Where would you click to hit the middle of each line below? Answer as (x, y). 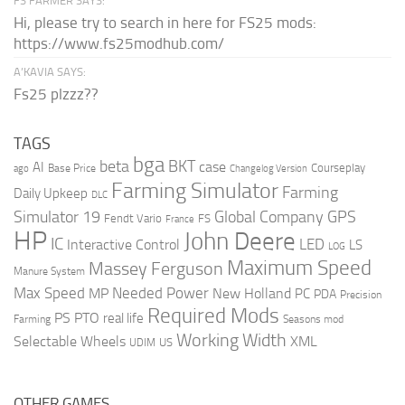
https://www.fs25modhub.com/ (119, 43)
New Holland (252, 293)
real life (123, 318)
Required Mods (213, 316)
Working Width (231, 340)
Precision (361, 294)
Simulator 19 (57, 217)
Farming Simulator (195, 190)
